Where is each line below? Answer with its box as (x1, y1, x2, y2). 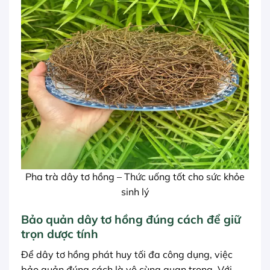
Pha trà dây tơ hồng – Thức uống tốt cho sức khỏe (25, 171, 245, 183)
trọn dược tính (21, 227, 98, 242)
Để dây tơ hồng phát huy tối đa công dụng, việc (21, 248, 233, 260)
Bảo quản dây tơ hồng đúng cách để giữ (21, 212, 240, 227)
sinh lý (121, 186, 149, 198)
